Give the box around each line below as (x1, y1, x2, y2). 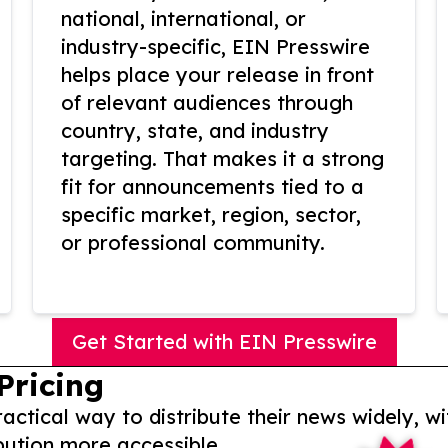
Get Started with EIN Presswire (71, 329, 377, 355)
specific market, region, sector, (61, 202, 361, 228)
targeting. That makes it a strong (61, 146, 384, 172)
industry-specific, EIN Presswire (61, 34, 370, 60)
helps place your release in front (61, 62, 374, 88)
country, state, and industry (61, 118, 329, 144)
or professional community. (61, 230, 325, 256)
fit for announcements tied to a (61, 174, 364, 200)
